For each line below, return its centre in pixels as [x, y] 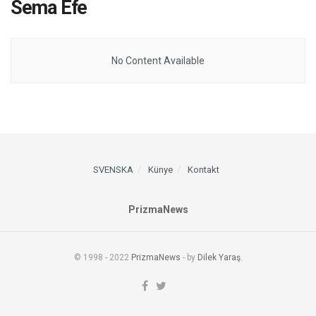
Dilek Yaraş [219, 257]
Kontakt [203, 170]
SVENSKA [113, 170]
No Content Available [158, 61]
